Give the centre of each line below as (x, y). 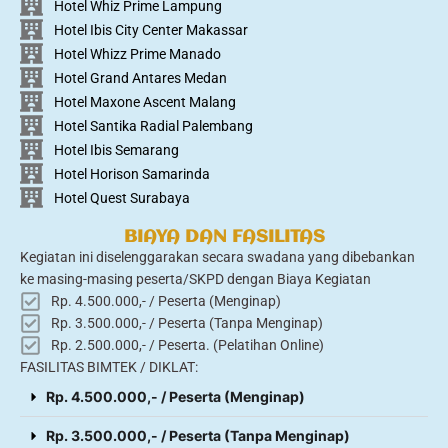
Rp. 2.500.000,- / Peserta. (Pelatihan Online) (188, 345)
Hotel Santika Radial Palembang (153, 125)
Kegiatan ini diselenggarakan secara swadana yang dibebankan (217, 257)
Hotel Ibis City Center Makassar (150, 29)
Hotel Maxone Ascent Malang (144, 101)
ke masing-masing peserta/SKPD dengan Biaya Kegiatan (195, 279)
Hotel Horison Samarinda (131, 173)
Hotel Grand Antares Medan (140, 77)
